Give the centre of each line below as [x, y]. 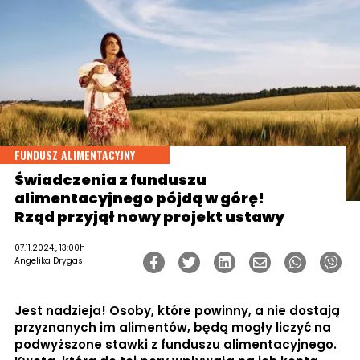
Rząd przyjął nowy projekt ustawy [149, 216]
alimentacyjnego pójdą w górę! [139, 198]
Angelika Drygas [49, 260]
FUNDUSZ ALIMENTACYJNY [75, 154]
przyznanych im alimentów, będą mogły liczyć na [173, 327]
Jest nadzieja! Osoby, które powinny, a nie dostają [177, 310]
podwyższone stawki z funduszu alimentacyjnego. [176, 344]
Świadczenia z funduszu [110, 179]
